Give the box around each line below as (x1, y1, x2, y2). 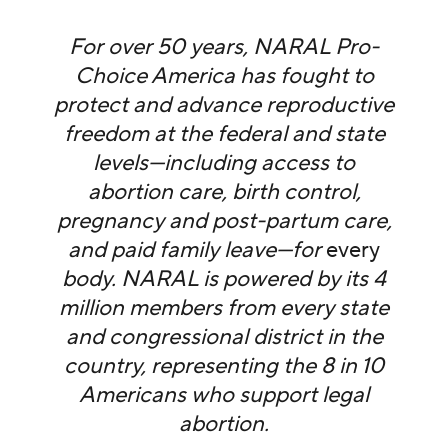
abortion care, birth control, (87, 178, 361, 207)
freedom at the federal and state (63, 120, 385, 149)
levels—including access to (93, 149, 355, 178)
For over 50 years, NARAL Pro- (69, 33, 379, 62)
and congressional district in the (65, 323, 383, 352)
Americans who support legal (79, 381, 369, 410)
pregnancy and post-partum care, (56, 207, 392, 236)
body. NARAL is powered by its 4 (62, 265, 386, 294)
